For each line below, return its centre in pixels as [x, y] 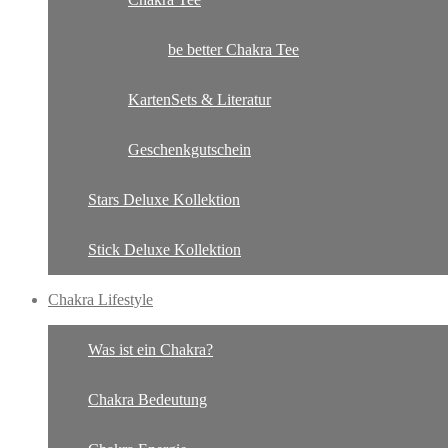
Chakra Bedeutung [147, 399]
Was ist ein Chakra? [150, 349]
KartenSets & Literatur [199, 99]
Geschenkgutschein [189, 149]
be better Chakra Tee [233, 49]
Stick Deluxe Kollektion [164, 249]
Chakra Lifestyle [100, 299]
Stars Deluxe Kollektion [164, 199]
